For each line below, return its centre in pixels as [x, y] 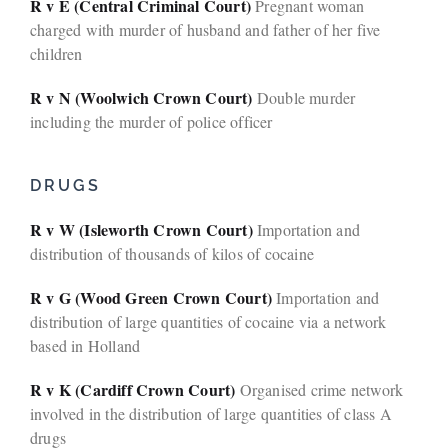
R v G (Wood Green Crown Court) [153, 298]
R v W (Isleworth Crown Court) [143, 230]
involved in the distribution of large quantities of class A [211, 414]
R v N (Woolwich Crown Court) [141, 98]
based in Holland [85, 346]
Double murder [304, 98]
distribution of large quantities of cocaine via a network [208, 322]
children [56, 54]
